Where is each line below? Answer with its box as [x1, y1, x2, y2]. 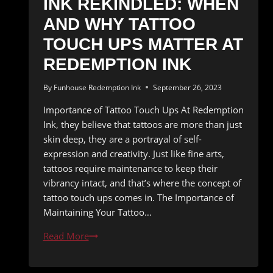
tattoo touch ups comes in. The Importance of [43, 191, 234, 204]
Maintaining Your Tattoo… [43, 205, 152, 218]
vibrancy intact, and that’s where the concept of [43, 176, 241, 189]
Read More [43, 229, 89, 242]
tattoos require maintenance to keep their [43, 161, 218, 174]
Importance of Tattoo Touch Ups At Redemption [43, 103, 244, 116]
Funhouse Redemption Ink [53, 82, 141, 93]
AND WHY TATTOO [43, 14, 196, 34]
